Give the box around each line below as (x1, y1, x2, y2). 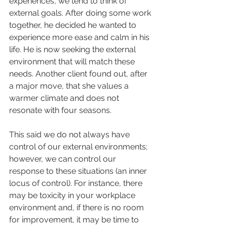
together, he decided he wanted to (9, 20, 138, 30)
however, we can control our (9, 154, 118, 164)
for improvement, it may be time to (9, 215, 141, 225)
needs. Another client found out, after (9, 69, 149, 79)
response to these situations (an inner (9, 166, 149, 176)
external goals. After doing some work (9, 8, 153, 18)
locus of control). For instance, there (9, 178, 144, 188)
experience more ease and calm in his (9, 32, 152, 43)
